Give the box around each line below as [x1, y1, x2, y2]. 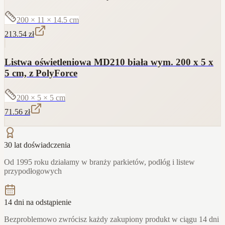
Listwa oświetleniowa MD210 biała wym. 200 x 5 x [5, 57, 213, 68]
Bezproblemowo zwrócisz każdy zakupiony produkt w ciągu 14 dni [4, 215, 219, 224]
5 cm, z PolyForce [5, 68, 77, 79]
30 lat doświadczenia [4, 141, 70, 150]
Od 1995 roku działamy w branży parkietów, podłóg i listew [4, 158, 195, 167]
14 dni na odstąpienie [4, 198, 71, 207]
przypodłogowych [4, 167, 62, 176]
